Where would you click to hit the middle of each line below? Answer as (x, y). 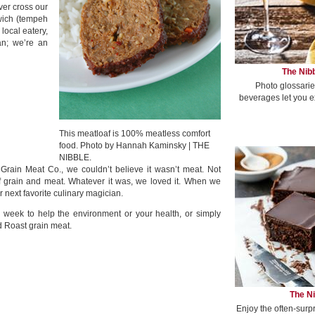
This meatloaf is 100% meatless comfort (135, 134)
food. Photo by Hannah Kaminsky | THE (134, 146)
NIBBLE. (75, 157)
